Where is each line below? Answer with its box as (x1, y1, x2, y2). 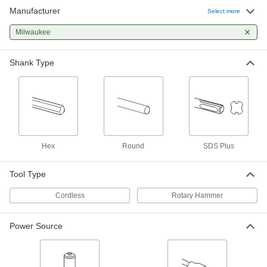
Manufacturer (10, 6, 60, 15)
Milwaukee (15, 28, 51, 36)
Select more (207, 7, 240, 14)
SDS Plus (203, 142, 234, 150)
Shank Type (10, 58, 54, 67)
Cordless (55, 191, 85, 200)
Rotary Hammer (172, 191, 223, 200)
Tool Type (10, 169, 46, 179)
